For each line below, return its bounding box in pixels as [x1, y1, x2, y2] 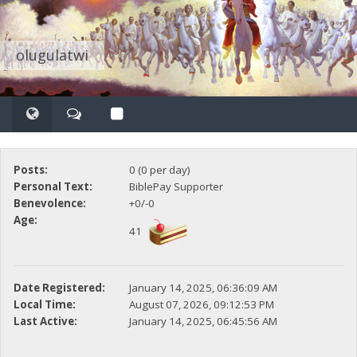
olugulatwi [16, 45, 88, 65]
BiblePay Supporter [128, 179, 223, 194]
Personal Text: [13, 179, 92, 194]
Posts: [13, 163, 48, 178]
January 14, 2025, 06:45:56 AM [128, 314, 277, 329]
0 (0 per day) [128, 163, 190, 178]
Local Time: [13, 297, 76, 312]
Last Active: [13, 314, 77, 329]
